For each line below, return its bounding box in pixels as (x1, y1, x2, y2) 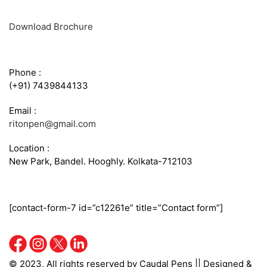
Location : (9, 142, 49, 154)
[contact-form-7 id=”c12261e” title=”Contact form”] (9, 201, 223, 213)
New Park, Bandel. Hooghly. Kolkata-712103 (9, 156, 193, 167)
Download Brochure (9, 20, 93, 32)
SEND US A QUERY (9, 181, 80, 191)
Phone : (9, 67, 41, 79)
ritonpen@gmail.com (9, 117, 96, 129)
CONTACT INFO (9, 46, 67, 56)
